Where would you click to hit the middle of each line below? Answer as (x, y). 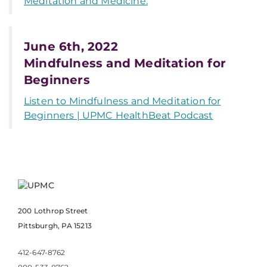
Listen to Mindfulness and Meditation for (122, 101)
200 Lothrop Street (53, 211)
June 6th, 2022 (71, 46)
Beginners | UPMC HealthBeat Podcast (119, 115)
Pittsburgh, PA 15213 (55, 226)
